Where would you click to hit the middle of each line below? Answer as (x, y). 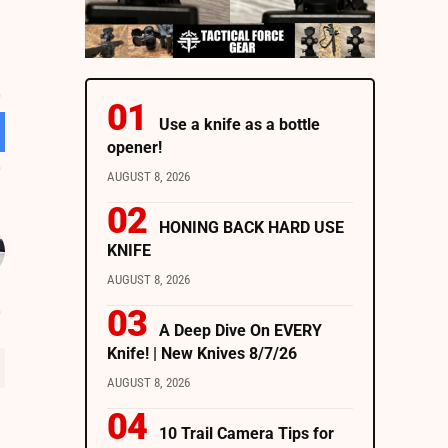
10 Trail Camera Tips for (246, 434)
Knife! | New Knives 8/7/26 (201, 354)
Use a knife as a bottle (239, 125)
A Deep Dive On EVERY (240, 331)
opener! (134, 148)
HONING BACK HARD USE (251, 228)
